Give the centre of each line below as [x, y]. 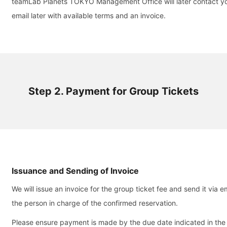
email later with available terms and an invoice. [89, 15]
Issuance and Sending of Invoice [75, 171]
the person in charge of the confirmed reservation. [95, 203]
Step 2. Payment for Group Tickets [113, 91]
